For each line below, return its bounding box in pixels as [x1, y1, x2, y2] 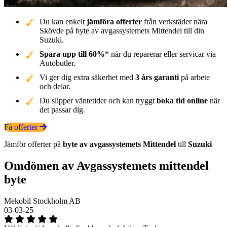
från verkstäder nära [142, 17, 207, 26]
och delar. [40, 82, 70, 91]
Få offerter [4, 122, 40, 131]
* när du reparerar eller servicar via [105, 49, 216, 58]
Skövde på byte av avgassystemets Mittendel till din [40, 26, 204, 35]
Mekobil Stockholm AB [4, 196, 81, 205]
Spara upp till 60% [40, 49, 105, 58]
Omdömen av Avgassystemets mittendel [4, 159, 209, 172]
